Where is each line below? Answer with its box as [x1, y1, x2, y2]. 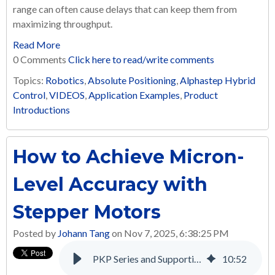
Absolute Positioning [88, 74, 176, 86]
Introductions [13, 103, 70, 115]
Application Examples [88, 88, 180, 101]
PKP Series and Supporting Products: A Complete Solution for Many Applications [194, 252, 201, 265]
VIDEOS [49, 88, 85, 101]
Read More [13, 38, 60, 50]
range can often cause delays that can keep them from [13, 2, 237, 15]
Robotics [45, 74, 84, 86]
